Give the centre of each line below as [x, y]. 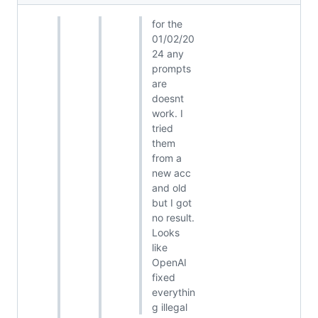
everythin [173, 292]
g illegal [169, 307]
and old [169, 188]
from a [166, 158]
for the [167, 24]
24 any [168, 54]
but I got [171, 203]
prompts [171, 69]
